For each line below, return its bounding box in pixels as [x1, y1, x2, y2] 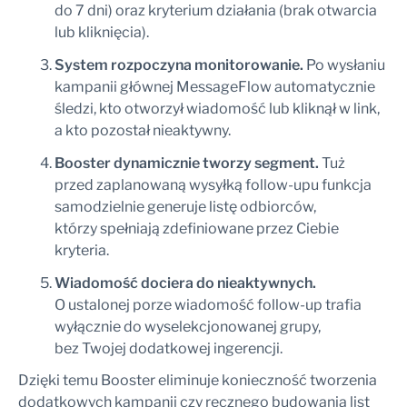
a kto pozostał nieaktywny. [55, 122, 231, 140]
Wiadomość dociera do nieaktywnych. [55, 274, 316, 293]
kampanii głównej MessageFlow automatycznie [55, 78, 375, 96]
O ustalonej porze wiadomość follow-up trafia [55, 296, 362, 314]
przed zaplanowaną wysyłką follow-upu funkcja [55, 176, 372, 194]
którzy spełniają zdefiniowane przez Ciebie [55, 220, 339, 238]
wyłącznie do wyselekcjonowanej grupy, [55, 318, 321, 336]
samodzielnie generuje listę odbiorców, [55, 198, 316, 216]
